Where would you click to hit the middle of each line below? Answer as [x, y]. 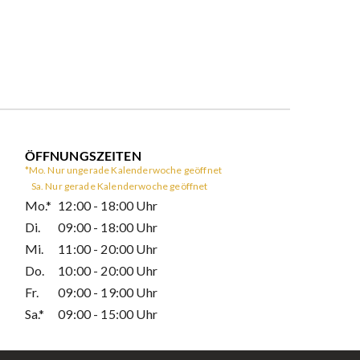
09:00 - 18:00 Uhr [108, 227]
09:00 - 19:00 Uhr [108, 292]
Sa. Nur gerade [64, 186]
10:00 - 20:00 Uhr [108, 270]
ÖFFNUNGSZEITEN [83, 155]
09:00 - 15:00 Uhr [108, 313]
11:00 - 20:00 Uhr [108, 248]
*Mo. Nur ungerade [68, 170]
